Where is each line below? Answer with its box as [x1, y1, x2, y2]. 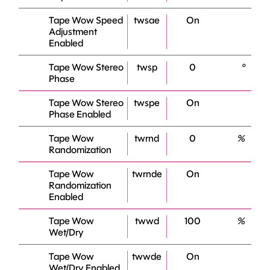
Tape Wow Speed [49, 14, 124, 26]
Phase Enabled [49, 108, 111, 120]
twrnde [131, 168, 162, 180]
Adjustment [49, 26, 98, 37]
